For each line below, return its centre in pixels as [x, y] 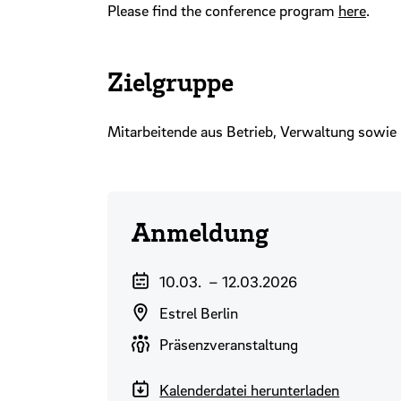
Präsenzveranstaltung [229, 344]
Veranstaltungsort [188, 311]
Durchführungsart [188, 343]
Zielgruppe [171, 81]
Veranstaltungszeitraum [207, 280]
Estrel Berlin [199, 312]
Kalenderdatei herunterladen [250, 389]
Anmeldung [200, 231]
